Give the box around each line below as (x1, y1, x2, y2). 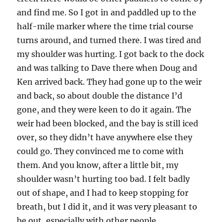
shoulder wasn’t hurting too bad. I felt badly (17, 174, 190, 184)
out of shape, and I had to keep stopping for (17, 188, 189, 198)
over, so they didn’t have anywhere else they (17, 132, 193, 143)
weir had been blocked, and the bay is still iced (17, 118, 199, 129)
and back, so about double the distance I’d (17, 91, 183, 101)
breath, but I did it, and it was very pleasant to (17, 202, 198, 212)
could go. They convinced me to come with (17, 146, 184, 157)
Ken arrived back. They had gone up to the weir (17, 77, 202, 87)
